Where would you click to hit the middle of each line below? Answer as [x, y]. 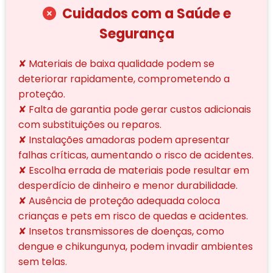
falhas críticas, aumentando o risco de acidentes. [136, 155]
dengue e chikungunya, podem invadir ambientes [136, 246]
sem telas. [43, 261]
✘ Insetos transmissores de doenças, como [121, 231]
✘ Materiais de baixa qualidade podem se [116, 63]
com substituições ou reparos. [90, 124]
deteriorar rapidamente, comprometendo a [124, 79]
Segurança [136, 34]
